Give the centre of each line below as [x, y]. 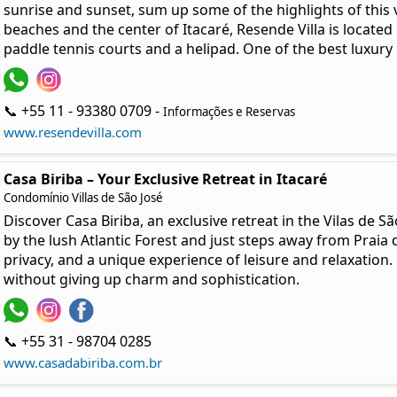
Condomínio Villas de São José [83, 198]
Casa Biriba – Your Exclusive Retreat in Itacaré [165, 179]
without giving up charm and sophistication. [151, 280]
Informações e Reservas [229, 112]
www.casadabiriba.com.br [82, 363]
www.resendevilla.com [72, 132]
